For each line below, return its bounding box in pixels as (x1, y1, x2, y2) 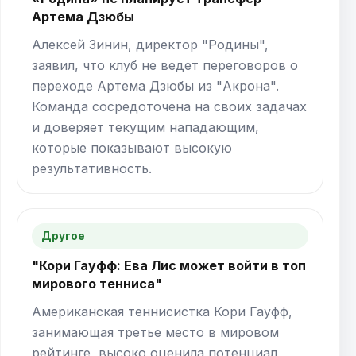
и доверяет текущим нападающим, (32, 118, 259, 135)
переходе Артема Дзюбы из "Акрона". (32, 77, 279, 94)
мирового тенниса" (32, 275, 162, 292)
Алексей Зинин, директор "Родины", (32, 36, 269, 52)
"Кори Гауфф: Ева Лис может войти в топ (32, 257, 306, 273)
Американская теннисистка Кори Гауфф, (32, 303, 292, 319)
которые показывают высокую (32, 139, 232, 156)
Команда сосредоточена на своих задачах (32, 98, 307, 114)
